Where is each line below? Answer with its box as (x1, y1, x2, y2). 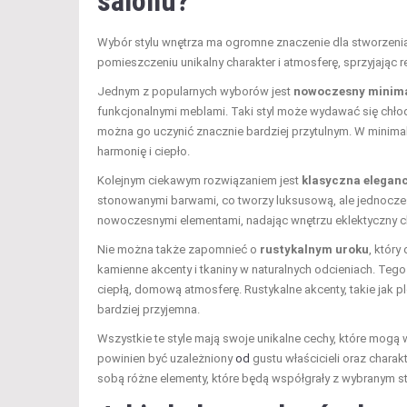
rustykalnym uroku (260, 242, 369, 256)
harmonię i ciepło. (97, 144, 190, 158)
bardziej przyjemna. (97, 302, 200, 316)
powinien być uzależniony (97, 351, 235, 365)
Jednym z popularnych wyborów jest (97, 84, 293, 98)
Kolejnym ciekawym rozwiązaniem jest (97, 173, 302, 187)
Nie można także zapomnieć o (97, 242, 260, 256)
